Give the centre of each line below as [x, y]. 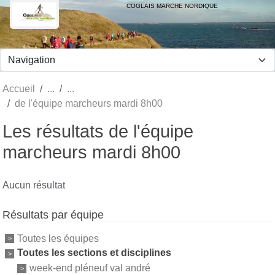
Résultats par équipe [53, 215]
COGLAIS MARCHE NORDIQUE [172, 6]
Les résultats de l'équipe [98, 131]
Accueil [19, 88]
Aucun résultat [34, 185]
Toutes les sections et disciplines [94, 253]
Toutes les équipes [58, 238]
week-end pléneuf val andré [90, 268]
